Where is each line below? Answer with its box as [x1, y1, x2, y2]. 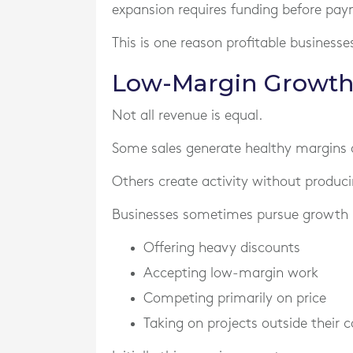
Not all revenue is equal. [112, 109, 262, 122]
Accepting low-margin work [143, 266, 318, 280]
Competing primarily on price [143, 292, 326, 305]
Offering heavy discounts [143, 241, 300, 255]
